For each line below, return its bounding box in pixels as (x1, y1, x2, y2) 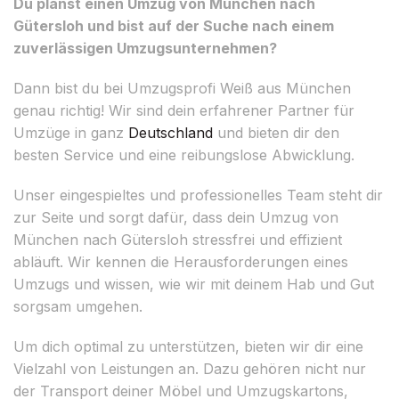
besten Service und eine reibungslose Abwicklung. (13, 145, 354, 164)
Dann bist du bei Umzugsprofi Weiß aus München (13, 78, 351, 97)
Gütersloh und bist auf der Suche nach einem (13, 16, 334, 35)
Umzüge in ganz (13, 123, 128, 142)
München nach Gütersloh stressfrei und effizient (13, 230, 342, 248)
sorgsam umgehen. (13, 297, 142, 315)
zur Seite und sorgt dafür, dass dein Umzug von (13, 208, 338, 226)
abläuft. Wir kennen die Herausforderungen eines (13, 252, 348, 271)
